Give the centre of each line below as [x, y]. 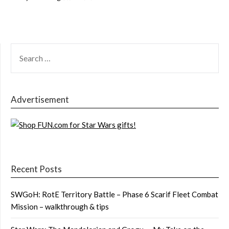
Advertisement [40, 99]
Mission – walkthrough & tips [60, 206]
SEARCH [25, 49]
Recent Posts [36, 169]
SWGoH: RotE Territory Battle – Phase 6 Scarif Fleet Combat [114, 194]
